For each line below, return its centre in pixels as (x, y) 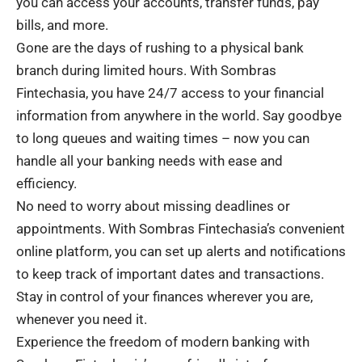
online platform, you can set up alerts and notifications (181, 251)
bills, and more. (62, 25)
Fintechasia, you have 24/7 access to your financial (170, 93)
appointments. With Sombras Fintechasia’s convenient (181, 228)
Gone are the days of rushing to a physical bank (160, 47)
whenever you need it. (82, 319)
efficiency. (46, 183)
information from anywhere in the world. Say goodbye (179, 115)
